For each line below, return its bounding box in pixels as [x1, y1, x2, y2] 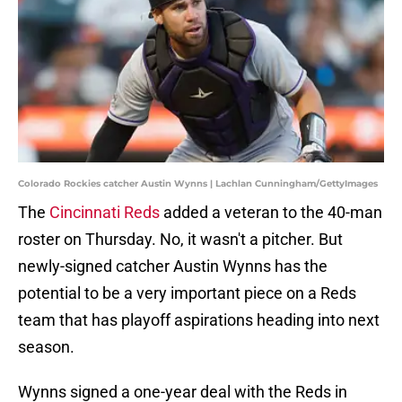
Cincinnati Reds [49, 203, 160, 223]
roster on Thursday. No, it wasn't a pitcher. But [18, 230, 343, 249]
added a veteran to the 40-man [160, 203, 382, 223]
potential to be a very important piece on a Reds [18, 284, 356, 303]
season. [18, 337, 74, 357]
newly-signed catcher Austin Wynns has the [18, 257, 328, 276]
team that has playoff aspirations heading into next [18, 310, 380, 330]
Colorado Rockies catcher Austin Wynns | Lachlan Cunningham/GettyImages [18, 178, 378, 190]
